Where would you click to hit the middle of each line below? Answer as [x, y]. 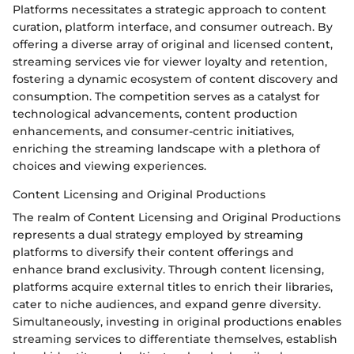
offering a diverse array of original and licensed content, [173, 44]
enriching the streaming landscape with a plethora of [166, 148]
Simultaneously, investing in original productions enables [177, 321]
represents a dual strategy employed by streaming [158, 234]
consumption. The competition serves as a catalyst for [166, 96]
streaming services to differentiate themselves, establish [175, 339]
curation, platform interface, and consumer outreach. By [173, 26]
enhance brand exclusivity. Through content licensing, [168, 269]
